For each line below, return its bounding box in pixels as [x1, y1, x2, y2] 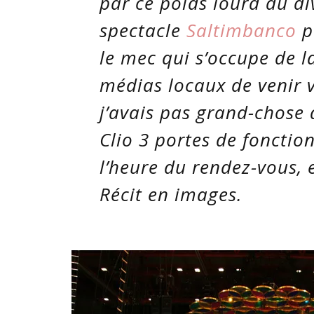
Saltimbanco [186, 18, 296, 43]
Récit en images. [100, 182, 243, 207]
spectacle [100, 18, 186, 43]
